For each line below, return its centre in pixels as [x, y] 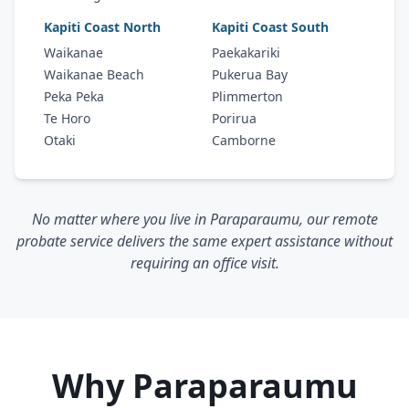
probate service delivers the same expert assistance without [204, 241]
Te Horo [67, 118]
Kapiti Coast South [270, 27]
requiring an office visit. [204, 263]
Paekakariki [246, 52]
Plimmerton [247, 96]
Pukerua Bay [250, 74]
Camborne [244, 140]
